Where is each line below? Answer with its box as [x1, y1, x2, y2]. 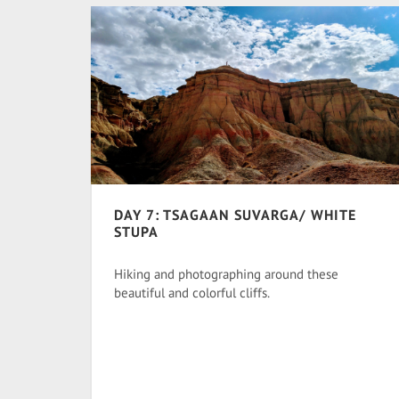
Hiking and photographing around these [114, 265, 338, 282]
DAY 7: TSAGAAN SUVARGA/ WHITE [114, 206, 356, 224]
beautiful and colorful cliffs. [114, 284, 270, 301]
